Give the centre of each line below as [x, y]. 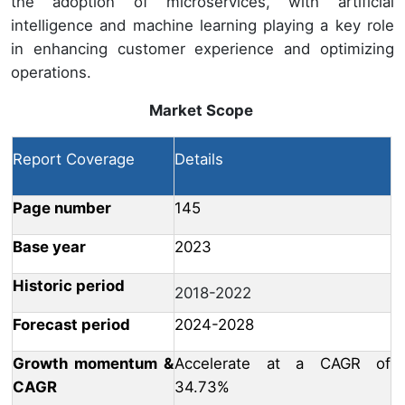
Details [199, 160]
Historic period [69, 286]
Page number [62, 208]
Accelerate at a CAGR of [283, 364]
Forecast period [71, 325]
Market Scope [201, 111]
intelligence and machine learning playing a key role [202, 26]
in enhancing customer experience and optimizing [202, 49]
